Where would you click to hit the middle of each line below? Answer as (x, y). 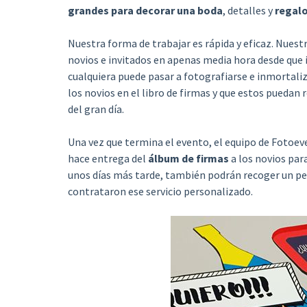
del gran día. (96, 109)
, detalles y (248, 10)
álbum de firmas (188, 158)
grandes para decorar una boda (145, 10)
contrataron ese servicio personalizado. (160, 191)
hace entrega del (108, 158)
